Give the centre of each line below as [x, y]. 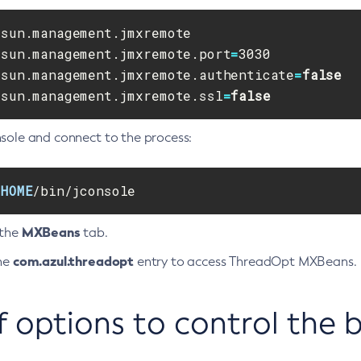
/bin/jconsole [84, 191]
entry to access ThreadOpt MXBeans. [245, 261]
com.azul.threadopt [73, 261]
